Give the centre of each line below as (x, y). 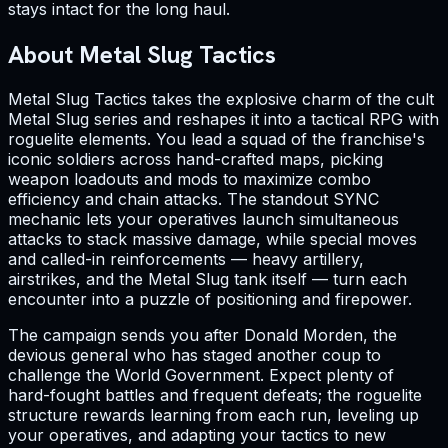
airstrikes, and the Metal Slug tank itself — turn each (207, 279)
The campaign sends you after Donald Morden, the (202, 335)
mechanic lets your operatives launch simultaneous (203, 219)
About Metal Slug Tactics (142, 54)
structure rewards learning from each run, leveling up (213, 415)
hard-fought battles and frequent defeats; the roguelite (215, 395)
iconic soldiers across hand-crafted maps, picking (195, 159)
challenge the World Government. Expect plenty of (201, 375)
